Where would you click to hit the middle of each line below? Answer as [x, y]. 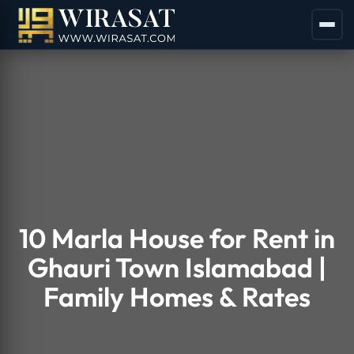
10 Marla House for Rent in [177, 238]
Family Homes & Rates [177, 297]
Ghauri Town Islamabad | [177, 267]
